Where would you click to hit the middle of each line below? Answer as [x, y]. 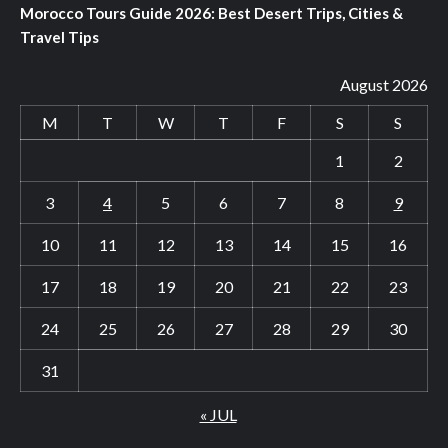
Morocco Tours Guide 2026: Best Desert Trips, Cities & [211, 12]
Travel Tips [59, 36]
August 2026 [384, 84]
